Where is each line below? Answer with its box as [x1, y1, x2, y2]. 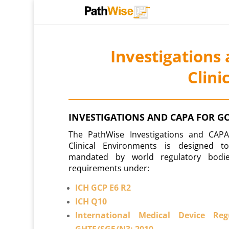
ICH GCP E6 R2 [75, 181, 131, 193]
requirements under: [68, 162, 149, 174]
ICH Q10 [75, 195, 107, 207]
